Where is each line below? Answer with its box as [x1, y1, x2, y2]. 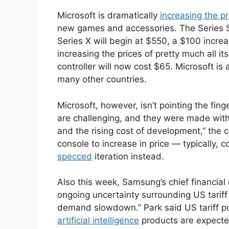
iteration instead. [92, 151, 164, 162]
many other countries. [57, 74, 147, 85]
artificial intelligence [57, 215, 139, 226]
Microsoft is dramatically [57, 10, 160, 21]
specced [57, 151, 92, 162]
